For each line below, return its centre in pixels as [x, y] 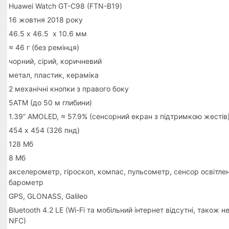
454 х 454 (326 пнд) [44, 130]
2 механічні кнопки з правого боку [69, 88]
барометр [26, 182]
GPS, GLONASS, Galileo [48, 196]
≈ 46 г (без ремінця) [44, 47]
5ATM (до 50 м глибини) [51, 102]
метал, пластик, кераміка [54, 75]
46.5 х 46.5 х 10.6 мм [48, 33]
